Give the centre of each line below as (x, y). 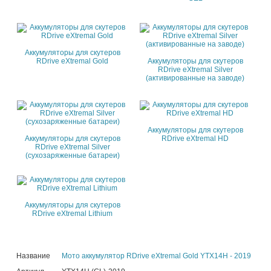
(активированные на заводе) (195, 78)
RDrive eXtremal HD (195, 138)
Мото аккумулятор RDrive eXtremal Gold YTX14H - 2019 (156, 256)
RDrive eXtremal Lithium (73, 213)
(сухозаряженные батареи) (72, 155)
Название (33, 256)
